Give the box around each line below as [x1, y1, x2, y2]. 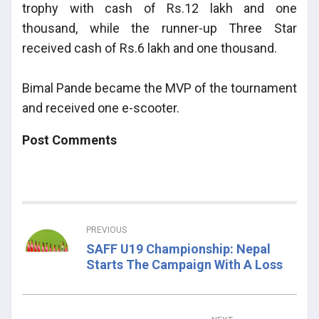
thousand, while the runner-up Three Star [22, 20, 297, 36]
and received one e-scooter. [22, 100, 179, 115]
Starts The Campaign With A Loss [86, 256, 283, 272]
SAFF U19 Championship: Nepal [86, 241, 271, 256]
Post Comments [22, 132, 117, 147]
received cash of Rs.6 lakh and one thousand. [22, 40, 277, 56]
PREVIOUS [86, 224, 127, 235]
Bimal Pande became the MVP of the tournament [22, 80, 297, 95]
